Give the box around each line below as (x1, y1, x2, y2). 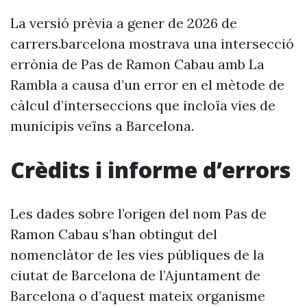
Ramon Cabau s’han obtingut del (10, 225, 217, 243)
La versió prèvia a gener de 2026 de (10, 14, 237, 32)
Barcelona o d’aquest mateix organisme (10, 287, 265, 304)
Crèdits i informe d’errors (10, 155, 291, 184)
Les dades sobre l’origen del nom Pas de (10, 205, 267, 222)
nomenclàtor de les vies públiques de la (10, 246, 265, 263)
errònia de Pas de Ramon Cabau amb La (10, 56, 265, 73)
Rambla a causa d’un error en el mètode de (10, 76, 284, 93)
